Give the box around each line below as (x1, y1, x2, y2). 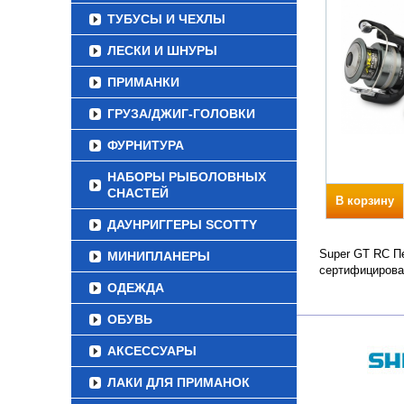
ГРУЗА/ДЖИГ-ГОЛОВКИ (107, 106, 255, 121)
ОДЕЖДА (107, 280, 164, 295)
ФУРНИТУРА (107, 138, 184, 152)
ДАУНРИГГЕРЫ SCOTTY (107, 217, 257, 232)
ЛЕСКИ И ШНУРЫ (107, 43, 217, 58)
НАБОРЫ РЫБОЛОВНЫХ (107, 170, 266, 184)
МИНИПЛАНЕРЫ (107, 249, 210, 263)
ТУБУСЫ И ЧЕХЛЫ (107, 12, 225, 26)
